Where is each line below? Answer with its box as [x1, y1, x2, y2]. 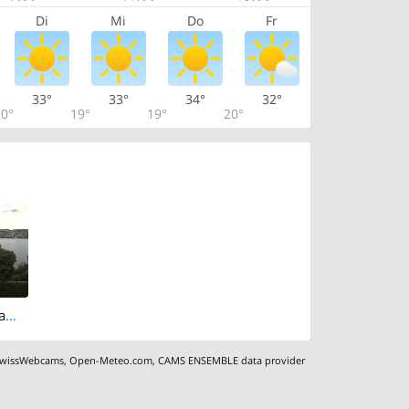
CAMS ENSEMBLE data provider [158, 352, 306, 367]
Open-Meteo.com [69, 352, 153, 367]
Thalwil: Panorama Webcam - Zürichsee [5, 306, 17, 325]
